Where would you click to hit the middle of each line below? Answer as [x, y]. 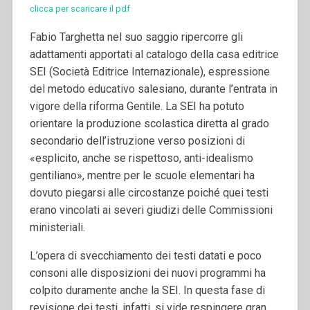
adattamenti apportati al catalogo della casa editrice [154, 54]
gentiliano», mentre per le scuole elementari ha [142, 175]
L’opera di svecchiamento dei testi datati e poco [145, 255]
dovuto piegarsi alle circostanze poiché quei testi [149, 192]
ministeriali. [57, 227]
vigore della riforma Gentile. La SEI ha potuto [137, 106]
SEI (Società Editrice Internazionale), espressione [149, 71]
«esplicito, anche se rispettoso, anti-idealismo [141, 158]
